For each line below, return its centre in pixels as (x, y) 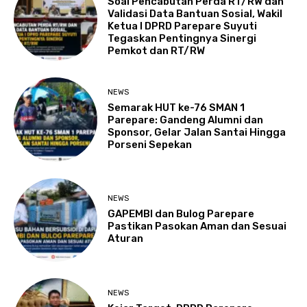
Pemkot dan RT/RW (157, 50)
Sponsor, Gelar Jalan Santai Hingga (197, 133)
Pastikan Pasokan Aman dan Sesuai (197, 226)
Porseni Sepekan (150, 145)
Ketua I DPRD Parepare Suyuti (183, 26)
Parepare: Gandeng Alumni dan (186, 120)
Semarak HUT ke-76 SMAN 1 (176, 108)
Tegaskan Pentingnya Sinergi (182, 38)
